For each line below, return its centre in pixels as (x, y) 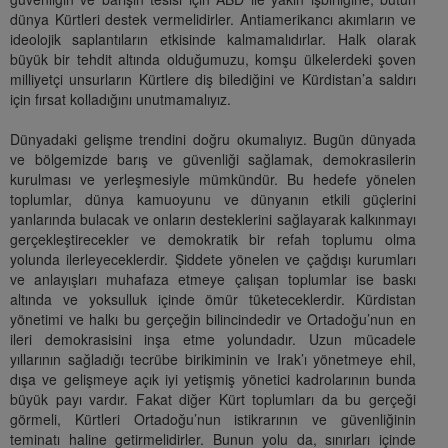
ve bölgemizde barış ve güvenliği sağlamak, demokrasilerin (213, 159)
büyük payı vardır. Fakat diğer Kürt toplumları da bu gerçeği (213, 399)
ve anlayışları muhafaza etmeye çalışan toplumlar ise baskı (213, 279)
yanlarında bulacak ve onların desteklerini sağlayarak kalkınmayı (213, 219)
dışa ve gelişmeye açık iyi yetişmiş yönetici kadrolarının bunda (213, 379)
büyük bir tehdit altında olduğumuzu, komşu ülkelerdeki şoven (213, 59)
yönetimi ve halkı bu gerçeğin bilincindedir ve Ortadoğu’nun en (213, 319)
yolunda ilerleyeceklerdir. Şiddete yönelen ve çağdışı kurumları (213, 259)
